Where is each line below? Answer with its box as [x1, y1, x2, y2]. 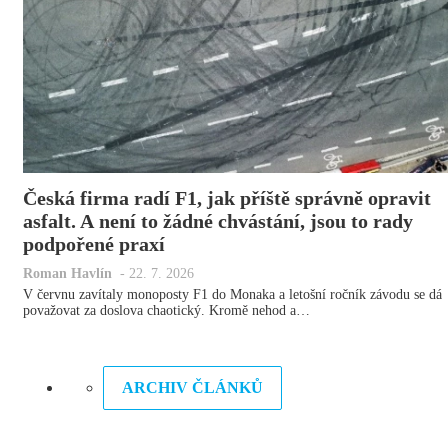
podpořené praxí [23, 232, 165, 255]
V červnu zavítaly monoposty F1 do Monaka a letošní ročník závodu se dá [23, 286, 442, 302]
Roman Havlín [23, 265, 112, 281]
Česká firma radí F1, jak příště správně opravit [23, 186, 431, 209]
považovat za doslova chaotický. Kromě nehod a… [23, 302, 310, 318]
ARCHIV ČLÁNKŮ [122, 378, 263, 396]
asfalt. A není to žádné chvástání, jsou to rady [23, 209, 413, 232]
